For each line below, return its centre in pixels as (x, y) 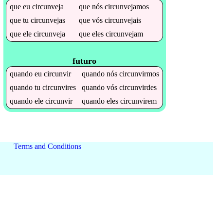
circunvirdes (138, 88)
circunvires (59, 88)
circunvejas (48, 20)
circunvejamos (127, 6)
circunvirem (139, 101)
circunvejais (123, 20)
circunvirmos (139, 74)
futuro (85, 61)
